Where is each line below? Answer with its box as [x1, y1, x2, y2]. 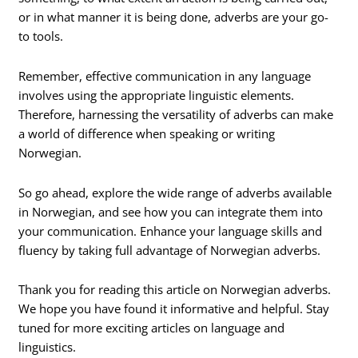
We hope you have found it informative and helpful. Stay [18, 300, 330, 317]
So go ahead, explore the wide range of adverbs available [18, 184, 332, 201]
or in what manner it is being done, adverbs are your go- [18, 9, 329, 26]
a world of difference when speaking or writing [18, 125, 276, 142]
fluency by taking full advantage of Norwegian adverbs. [18, 241, 321, 258]
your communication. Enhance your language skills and [18, 222, 323, 239]
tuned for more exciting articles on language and [18, 320, 285, 336]
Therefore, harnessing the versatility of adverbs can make [18, 106, 334, 123]
